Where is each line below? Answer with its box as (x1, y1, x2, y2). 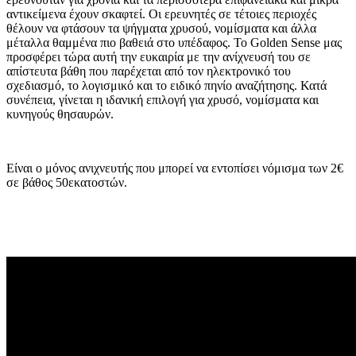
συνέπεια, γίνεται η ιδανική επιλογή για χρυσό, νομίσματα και (6, 93, 319, 107)
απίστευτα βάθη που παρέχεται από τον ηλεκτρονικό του (6, 64, 291, 79)
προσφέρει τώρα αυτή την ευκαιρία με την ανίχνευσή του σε (6, 50, 311, 64)
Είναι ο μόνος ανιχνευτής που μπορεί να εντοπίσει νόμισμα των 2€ (6, 161, 343, 176)
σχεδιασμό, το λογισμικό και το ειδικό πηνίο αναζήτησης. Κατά (6, 79, 327, 93)
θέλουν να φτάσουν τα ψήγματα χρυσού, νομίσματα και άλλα (6, 21, 316, 36)
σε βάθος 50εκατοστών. (6, 176, 127, 190)
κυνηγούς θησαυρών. (6, 107, 114, 122)
